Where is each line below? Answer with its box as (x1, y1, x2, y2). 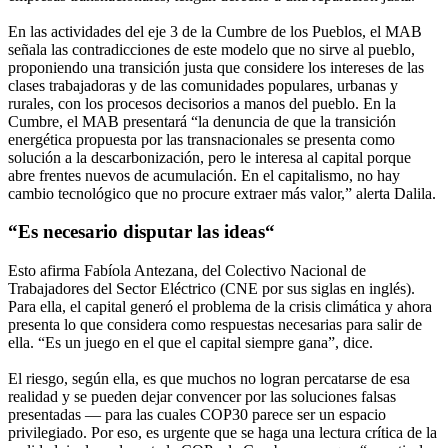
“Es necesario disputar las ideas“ (8, 221, 275, 243)
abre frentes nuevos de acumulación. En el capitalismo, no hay (8, 166, 400, 184)
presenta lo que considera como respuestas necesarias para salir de (8, 315, 422, 333)
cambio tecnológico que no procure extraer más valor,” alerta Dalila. (8, 184, 436, 202)
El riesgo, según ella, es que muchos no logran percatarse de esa (8, 369, 410, 387)
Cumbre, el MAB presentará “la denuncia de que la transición (8, 112, 396, 130)
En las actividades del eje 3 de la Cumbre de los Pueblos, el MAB (8, 22, 422, 40)
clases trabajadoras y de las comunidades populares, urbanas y (8, 76, 398, 94)
